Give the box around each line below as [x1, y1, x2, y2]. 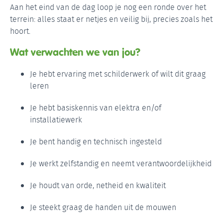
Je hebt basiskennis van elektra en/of [30, 102, 161, 113]
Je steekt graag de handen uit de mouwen [30, 201, 176, 213]
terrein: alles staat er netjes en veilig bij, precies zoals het [10, 13, 213, 25]
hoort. [10, 25, 30, 37]
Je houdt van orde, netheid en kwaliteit [30, 179, 166, 191]
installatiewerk [30, 113, 82, 125]
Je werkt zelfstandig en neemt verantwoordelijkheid [30, 157, 212, 169]
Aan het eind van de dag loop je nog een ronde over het [10, 1, 206, 13]
